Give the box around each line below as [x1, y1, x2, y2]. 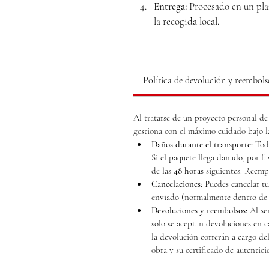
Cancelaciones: [151, 178, 202, 189]
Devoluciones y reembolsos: [151, 205, 247, 216]
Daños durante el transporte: [151, 139, 253, 150]
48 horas [174, 165, 204, 176]
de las [151, 165, 174, 176]
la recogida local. [154, 15, 219, 28]
